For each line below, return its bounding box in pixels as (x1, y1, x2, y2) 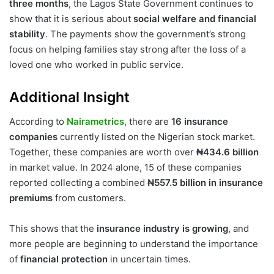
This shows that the (9, 223, 97, 234)
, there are (124, 116, 171, 127)
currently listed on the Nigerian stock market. (57, 131, 255, 143)
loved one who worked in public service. (9, 58, 183, 70)
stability (9, 28, 45, 40)
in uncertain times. (108, 253, 191, 265)
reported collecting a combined (9, 177, 147, 188)
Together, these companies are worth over (9, 146, 196, 158)
